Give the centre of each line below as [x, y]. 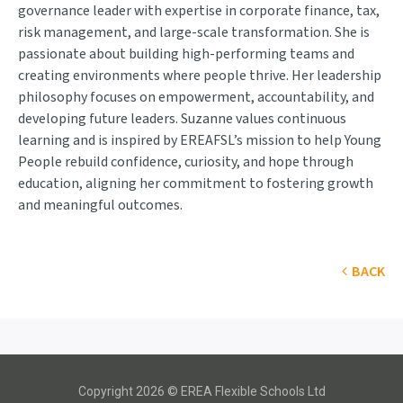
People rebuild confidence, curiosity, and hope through [186, 162]
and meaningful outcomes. [100, 205]
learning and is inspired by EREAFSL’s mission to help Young [200, 140]
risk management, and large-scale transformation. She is [194, 32]
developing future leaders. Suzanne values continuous [182, 119]
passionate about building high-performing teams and [186, 54]
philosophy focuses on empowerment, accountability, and [196, 97]
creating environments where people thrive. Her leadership [200, 76]
